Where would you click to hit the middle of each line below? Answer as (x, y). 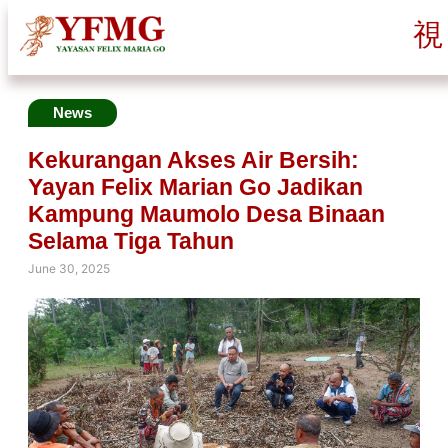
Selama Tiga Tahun (131, 241)
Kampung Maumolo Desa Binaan (206, 214)
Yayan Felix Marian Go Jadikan (195, 187)
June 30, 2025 (69, 268)
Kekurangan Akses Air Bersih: (193, 160)
